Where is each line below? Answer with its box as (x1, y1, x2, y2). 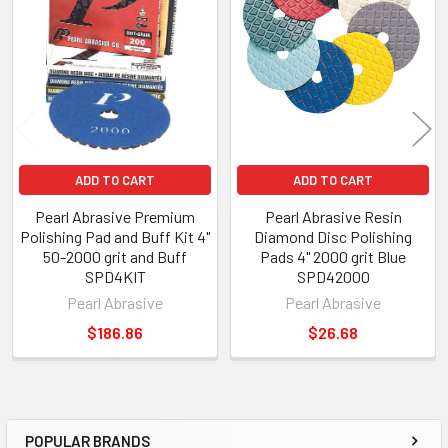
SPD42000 (296, 267, 370, 287)
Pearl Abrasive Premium (35, 207, 195, 227)
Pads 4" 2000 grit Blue (260, 247, 406, 267)
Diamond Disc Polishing (254, 227, 412, 247)
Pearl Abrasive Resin (264, 207, 402, 227)
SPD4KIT (84, 267, 146, 287)
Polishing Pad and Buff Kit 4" (20, 227, 210, 247)
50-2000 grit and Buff (43, 247, 187, 267)
